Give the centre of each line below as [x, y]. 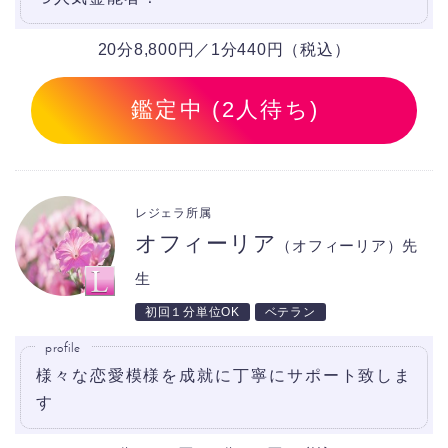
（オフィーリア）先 [347, 245]
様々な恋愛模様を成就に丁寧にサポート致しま [224, 375]
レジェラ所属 [173, 212]
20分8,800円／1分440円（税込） [224, 49]
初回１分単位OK [192, 311]
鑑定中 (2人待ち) [225, 110]
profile [63, 347]
